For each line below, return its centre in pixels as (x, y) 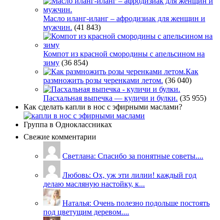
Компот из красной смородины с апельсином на (124, 54)
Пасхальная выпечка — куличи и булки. (110, 98)
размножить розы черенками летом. (103, 80)
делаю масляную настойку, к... (94, 184)
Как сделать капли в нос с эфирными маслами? (103, 107)
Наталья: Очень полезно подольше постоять (136, 203)
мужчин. (58, 27)
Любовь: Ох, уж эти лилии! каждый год (129, 175)
